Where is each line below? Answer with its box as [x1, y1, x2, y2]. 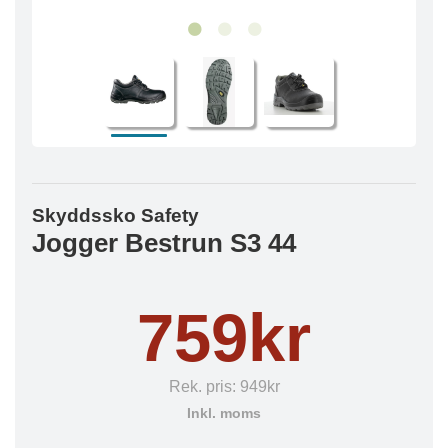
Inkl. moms [187, 406, 261, 421]
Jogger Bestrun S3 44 [32, 229, 296, 257]
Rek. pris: [168, 378, 240, 395]
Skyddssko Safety [32, 205, 199, 226]
